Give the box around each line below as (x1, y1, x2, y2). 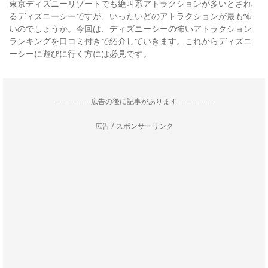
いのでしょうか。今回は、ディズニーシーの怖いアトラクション (9, 24, 252, 33)
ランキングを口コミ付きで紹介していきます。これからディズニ (9, 36, 252, 46)
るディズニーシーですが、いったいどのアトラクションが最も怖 (9, 11, 252, 21)
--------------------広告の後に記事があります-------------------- (55, 98, 213, 106)
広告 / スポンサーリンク (95, 122, 173, 130)
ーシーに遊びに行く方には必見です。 (9, 49, 151, 59)
